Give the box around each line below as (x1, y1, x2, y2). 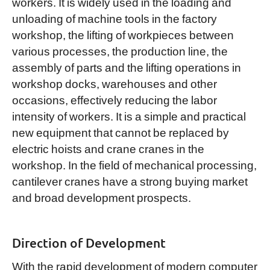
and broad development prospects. (11, 189, 191, 204)
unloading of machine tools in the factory (11, 10, 217, 25)
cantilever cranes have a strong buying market (11, 173, 248, 188)
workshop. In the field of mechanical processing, (11, 157, 257, 172)
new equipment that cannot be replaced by (11, 124, 229, 139)
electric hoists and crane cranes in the (11, 140, 204, 155)
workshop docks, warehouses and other (11, 75, 217, 90)
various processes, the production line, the (11, 43, 228, 58)
